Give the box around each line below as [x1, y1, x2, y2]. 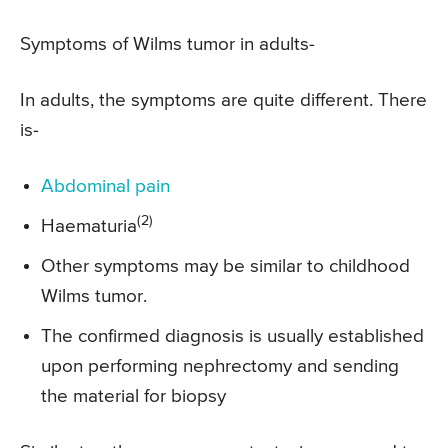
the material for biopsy [41, 387, 226, 407]
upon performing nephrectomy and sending [41, 357, 399, 377]
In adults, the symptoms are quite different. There [20, 91, 427, 111]
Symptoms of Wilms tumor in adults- [20, 35, 315, 55]
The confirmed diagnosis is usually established [41, 327, 424, 347]
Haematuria [41, 217, 137, 237]
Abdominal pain [41, 177, 170, 197]
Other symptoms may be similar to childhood [41, 257, 410, 277]
